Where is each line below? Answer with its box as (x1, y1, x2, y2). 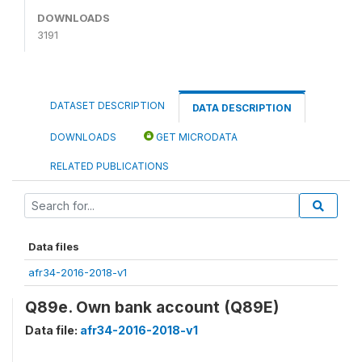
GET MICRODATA (154, 130, 238, 143)
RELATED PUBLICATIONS (50, 159, 169, 172)
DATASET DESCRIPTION (50, 99, 165, 112)
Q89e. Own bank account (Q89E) (25, 297, 279, 317)
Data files (28, 239, 79, 253)
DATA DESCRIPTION (192, 101, 292, 114)
